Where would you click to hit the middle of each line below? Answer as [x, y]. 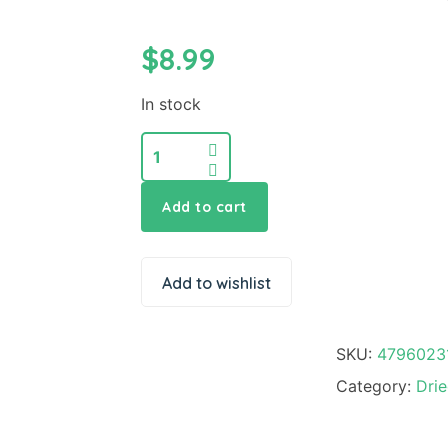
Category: [375, 386]
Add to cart [204, 207]
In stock [171, 104]
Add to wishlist [216, 283]
